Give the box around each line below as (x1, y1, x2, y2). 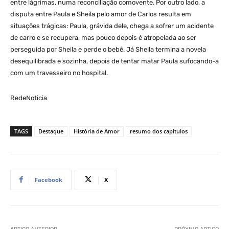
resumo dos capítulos (130, 127, 188, 135)
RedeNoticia (10, 94, 47, 102)
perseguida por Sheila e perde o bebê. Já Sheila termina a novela (10, 45, 206, 53)
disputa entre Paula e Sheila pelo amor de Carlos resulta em (10, 10, 191, 18)
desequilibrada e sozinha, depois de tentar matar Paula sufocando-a (10, 57, 219, 65)
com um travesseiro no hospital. (10, 68, 108, 77)
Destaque (38, 127, 63, 135)
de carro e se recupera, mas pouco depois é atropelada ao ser (10, 33, 196, 41)
